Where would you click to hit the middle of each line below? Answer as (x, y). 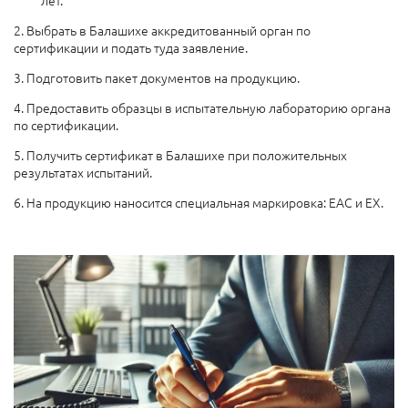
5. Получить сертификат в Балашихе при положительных (180, 154)
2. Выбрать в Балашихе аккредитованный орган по (162, 30)
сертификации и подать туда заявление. (131, 47)
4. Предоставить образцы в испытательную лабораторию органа (202, 107)
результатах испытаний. (83, 172)
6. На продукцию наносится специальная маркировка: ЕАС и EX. (199, 202)
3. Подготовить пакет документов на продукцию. (157, 77)
